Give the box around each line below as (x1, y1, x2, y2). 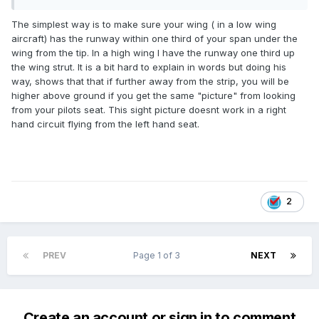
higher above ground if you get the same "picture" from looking (11, 90, 296, 102)
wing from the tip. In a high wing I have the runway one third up (11, 47, 295, 59)
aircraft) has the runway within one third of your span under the (11, 33, 298, 45)
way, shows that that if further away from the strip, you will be (11, 75, 289, 88)
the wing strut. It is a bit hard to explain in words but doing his (11, 61, 286, 73)
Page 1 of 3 (132, 250, 184, 261)
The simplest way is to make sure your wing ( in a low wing (11, 19, 276, 31)
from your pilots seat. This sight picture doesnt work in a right (11, 104, 286, 116)
